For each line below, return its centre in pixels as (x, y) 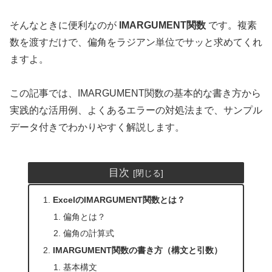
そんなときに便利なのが (64, 25)
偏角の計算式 (88, 233)
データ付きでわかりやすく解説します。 (97, 127)
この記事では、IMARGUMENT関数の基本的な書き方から (135, 93)
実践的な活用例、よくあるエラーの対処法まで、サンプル (136, 110)
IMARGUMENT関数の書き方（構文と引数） (137, 250)
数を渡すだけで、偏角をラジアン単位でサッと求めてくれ (136, 42)
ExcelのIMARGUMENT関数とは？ (119, 199)
